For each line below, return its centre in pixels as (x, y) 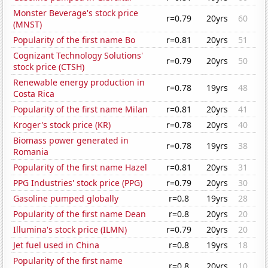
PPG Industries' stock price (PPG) (78, 183)
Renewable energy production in (79, 83)
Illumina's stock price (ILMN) (70, 230)
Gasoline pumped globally (66, 199)
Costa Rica (34, 94)
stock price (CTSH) (49, 67)
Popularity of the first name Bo (74, 40)
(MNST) (28, 25)
